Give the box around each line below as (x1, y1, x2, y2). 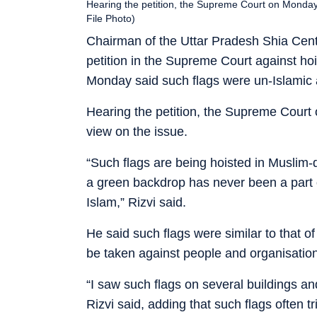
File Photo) (86, 12, 135, 24)
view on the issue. (86, 124, 188, 139)
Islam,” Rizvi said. (86, 195, 186, 209)
